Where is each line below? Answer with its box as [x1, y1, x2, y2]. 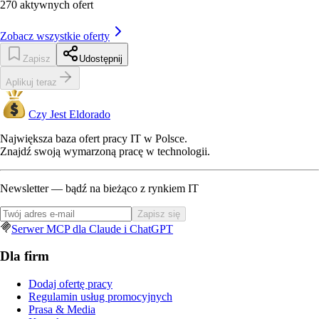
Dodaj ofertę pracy [28, 278, 113, 291]
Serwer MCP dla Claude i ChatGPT [11, 222, 173, 235]
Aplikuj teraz [6, 76, 57, 88]
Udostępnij [79, 53, 122, 64]
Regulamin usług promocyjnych [28, 291, 172, 303]
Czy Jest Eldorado [28, 108, 110, 120]
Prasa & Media [28, 303, 95, 316]
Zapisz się [137, 208, 180, 219]
